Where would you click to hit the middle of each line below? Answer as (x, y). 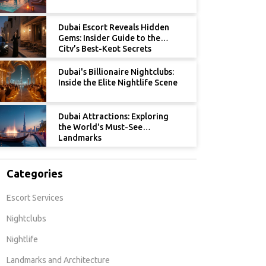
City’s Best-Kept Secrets (105, 49)
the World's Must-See (100, 127)
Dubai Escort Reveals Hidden (114, 28)
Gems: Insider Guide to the (109, 38)
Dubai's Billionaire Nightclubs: (116, 72)
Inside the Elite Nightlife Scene (118, 83)
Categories (35, 174)
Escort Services (35, 198)
